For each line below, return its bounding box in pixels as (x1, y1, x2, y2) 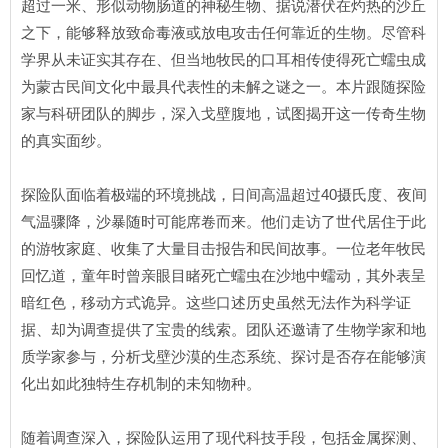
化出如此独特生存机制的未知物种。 (21, 375, 261, 392)
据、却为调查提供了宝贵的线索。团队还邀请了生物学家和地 (21, 321, 426, 338)
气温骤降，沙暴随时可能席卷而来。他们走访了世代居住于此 (21, 213, 426, 230)
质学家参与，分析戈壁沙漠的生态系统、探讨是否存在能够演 (21, 348, 426, 365)
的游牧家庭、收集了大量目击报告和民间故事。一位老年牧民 (21, 240, 426, 257)
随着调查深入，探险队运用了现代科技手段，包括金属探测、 (21, 429, 426, 446)
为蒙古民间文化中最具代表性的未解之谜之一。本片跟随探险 (21, 78, 426, 95)
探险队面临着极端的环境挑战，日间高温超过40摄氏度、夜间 (21, 186, 427, 203)
